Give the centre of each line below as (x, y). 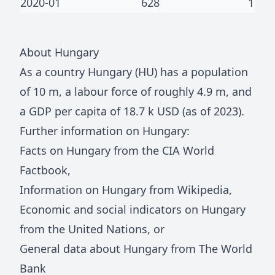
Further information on (81, 131)
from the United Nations (83, 229)
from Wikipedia (188, 190)
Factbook (44, 170)
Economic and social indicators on (110, 210)
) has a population (201, 72)
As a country (54, 72)
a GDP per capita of (72, 111)
